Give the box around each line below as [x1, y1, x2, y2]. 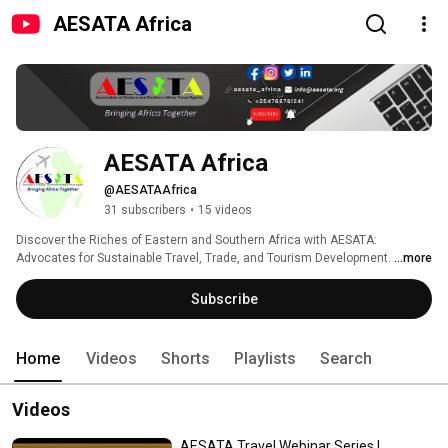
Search [320, 349, 372, 369]
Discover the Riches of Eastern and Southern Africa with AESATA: [16, 233, 377, 248]
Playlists [234, 349, 296, 369]
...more [394, 251, 432, 266]
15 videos [198, 203, 252, 218]
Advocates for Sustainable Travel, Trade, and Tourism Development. [16, 251, 394, 266]
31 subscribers [104, 203, 186, 218]
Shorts [161, 349, 210, 369]
